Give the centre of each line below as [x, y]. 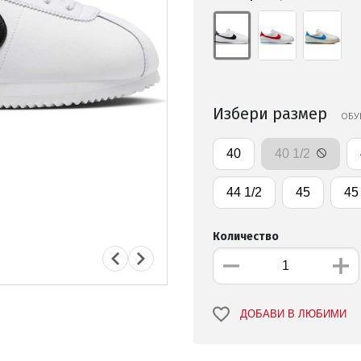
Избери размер [272, 114]
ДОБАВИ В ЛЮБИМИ [293, 315]
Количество [246, 237]
